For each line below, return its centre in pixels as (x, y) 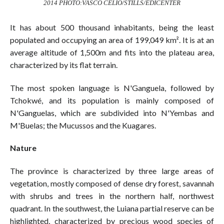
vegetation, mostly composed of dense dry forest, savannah (112, 183)
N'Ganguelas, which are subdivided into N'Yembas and (112, 112)
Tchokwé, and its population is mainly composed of (112, 100)
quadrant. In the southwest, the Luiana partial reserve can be (112, 208)
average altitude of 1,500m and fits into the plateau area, (112, 52)
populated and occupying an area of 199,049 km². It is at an (112, 39)
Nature (23, 148)
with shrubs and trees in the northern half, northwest (112, 196)
